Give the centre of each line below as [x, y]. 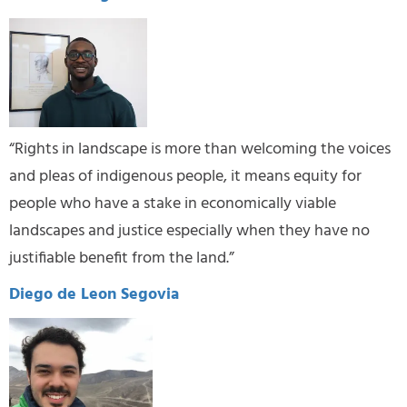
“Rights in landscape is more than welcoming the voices [200, 149]
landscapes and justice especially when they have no [189, 231]
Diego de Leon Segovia [94, 294]
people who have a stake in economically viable [173, 203]
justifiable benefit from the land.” [122, 258]
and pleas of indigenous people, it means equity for [185, 176]
